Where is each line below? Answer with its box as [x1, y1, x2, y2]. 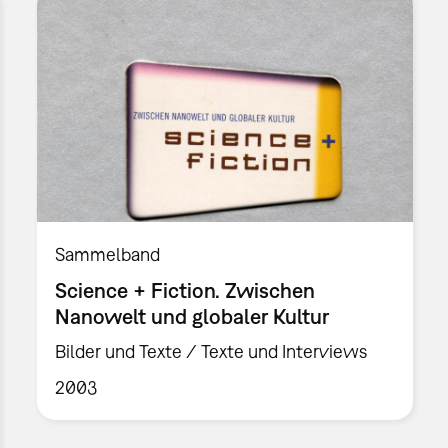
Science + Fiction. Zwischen [55, 277, 316, 302]
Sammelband [55, 243, 161, 265]
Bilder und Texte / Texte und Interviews [55, 341, 368, 363]
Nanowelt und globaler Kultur [55, 303, 330, 328]
